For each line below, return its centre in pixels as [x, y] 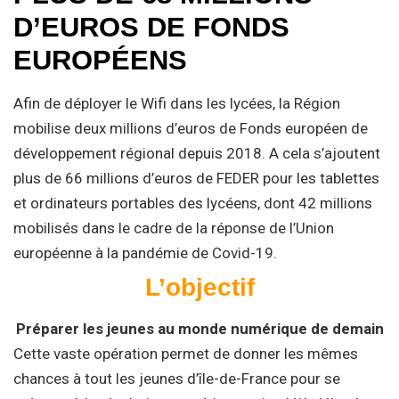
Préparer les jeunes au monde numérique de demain [199, 329]
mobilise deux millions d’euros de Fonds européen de [191, 128]
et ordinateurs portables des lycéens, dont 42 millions [193, 203]
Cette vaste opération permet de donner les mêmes [186, 354]
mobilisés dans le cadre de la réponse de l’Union [174, 228]
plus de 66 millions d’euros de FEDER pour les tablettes [196, 178]
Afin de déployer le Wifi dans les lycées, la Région [177, 103]
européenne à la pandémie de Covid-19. [145, 253]
